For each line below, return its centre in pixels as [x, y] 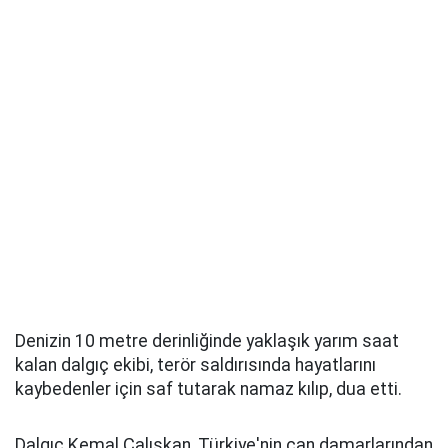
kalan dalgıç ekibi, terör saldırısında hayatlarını [195, 365]
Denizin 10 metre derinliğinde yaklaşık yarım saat [207, 341]
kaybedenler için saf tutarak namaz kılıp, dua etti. [208, 389]
